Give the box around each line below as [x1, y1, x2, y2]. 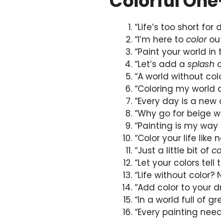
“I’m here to [135, 34, 186, 46]
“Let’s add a [135, 58, 187, 71]
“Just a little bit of [135, 145, 212, 157]
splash [187, 58, 215, 71]
